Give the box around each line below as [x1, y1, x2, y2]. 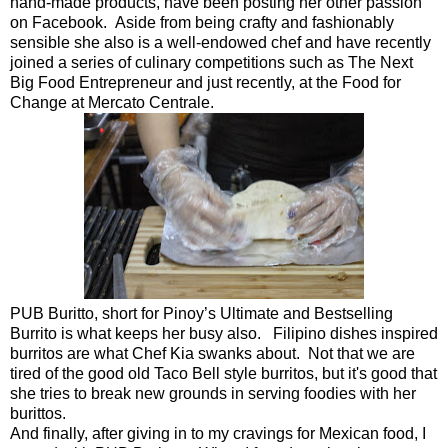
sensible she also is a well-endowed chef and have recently [10, 33, 431, 51]
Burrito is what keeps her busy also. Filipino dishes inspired [10, 324, 438, 342]
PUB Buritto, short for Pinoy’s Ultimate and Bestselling [10, 304, 393, 322]
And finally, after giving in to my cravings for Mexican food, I [10, 424, 426, 442]
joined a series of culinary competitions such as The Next [10, 53, 413, 71]
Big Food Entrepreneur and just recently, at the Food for [10, 73, 401, 91]
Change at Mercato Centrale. [10, 93, 214, 111]
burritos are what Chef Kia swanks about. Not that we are [10, 344, 415, 362]
